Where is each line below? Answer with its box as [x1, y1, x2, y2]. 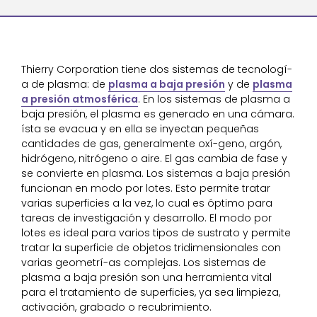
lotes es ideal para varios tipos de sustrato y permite [21, 225, 291, 240]
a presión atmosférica [21, 91, 138, 106]
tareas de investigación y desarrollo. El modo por [21, 210, 272, 225]
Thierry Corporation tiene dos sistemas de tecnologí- [21, 62, 292, 76]
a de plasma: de [21, 76, 108, 91]
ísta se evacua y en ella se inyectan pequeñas [21, 121, 259, 136]
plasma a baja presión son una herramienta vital [21, 270, 272, 284]
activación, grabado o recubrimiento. [21, 299, 212, 314]
